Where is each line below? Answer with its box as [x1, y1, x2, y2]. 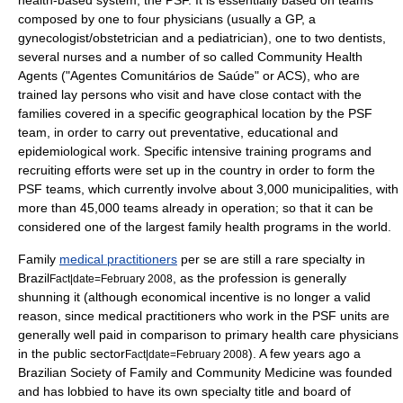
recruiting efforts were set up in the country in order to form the [18, 163, 375, 177]
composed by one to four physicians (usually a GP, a [18, 12, 316, 26]
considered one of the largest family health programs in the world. [18, 219, 391, 234]
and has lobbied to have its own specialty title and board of [18, 384, 351, 399]
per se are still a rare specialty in [177, 252, 365, 266]
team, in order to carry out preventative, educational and [18, 125, 338, 139]
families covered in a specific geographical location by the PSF [18, 106, 372, 121]
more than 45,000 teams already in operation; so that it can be [18, 201, 373, 215]
